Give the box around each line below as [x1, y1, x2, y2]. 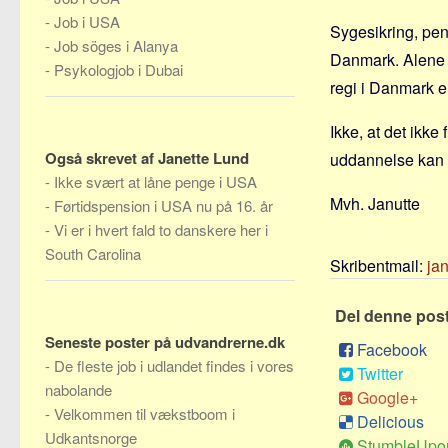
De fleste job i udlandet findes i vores [54, 355, 294, 376]
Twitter [357, 362, 403, 385]
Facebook [357, 338, 427, 361]
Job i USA [54, 11, 120, 32]
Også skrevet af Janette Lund [45, 147, 249, 169]
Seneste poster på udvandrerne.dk [45, 331, 285, 353]
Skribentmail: [330, 254, 427, 277]
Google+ [357, 386, 418, 409]
